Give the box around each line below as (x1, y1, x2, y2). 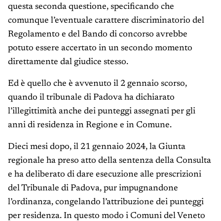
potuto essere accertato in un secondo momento (8, 44, 192, 53)
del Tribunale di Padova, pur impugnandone (8, 184, 178, 193)
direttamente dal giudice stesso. (8, 58, 128, 67)
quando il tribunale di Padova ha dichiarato (8, 93, 175, 103)
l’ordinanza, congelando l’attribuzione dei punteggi (8, 198, 204, 207)
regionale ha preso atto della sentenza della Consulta (8, 156, 211, 166)
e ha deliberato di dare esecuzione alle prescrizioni (8, 170, 201, 180)
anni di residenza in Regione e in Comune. (8, 121, 174, 130)
